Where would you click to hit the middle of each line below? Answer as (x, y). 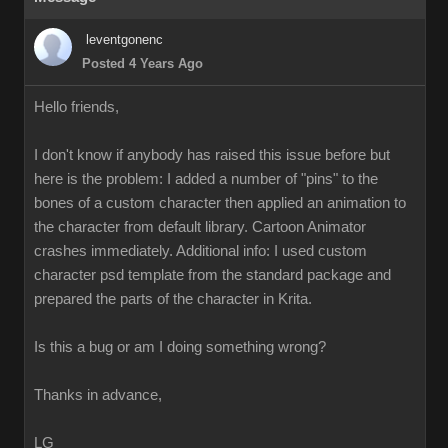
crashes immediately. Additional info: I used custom (200, 251)
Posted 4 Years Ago (142, 63)
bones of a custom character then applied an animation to (220, 203)
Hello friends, (76, 107)
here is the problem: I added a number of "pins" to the (206, 179)
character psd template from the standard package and (212, 275)
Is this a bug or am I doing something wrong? (180, 347)
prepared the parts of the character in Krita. (173, 299)
